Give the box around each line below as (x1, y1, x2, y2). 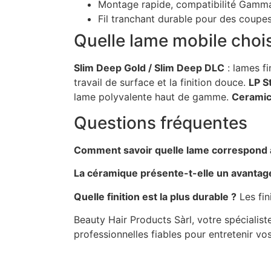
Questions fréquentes (74, 112, 247, 133)
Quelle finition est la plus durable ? (74, 190, 237, 203)
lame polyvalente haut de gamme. (74, 91, 232, 103)
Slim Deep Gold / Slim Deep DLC (74, 62, 224, 74)
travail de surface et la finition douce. (74, 76, 249, 89)
